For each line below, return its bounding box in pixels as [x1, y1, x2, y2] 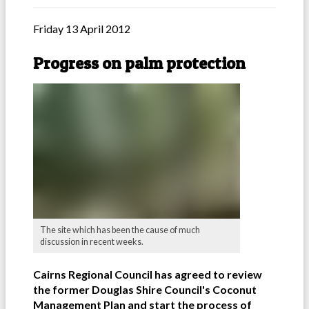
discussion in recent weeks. [40, 237, 143, 248]
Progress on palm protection [33, 53, 246, 74]
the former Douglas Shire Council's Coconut [33, 283, 257, 297]
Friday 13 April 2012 [33, 22, 130, 36]
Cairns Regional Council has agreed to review [33, 268, 262, 281]
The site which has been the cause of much [40, 225, 200, 236]
